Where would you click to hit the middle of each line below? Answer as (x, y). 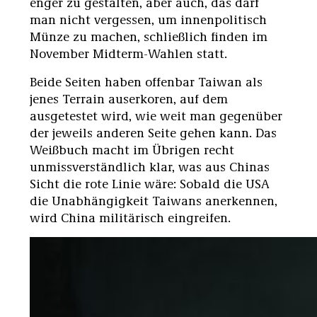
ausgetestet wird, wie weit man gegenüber (156, 115)
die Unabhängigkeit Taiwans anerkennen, (154, 200)
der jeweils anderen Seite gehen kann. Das (153, 132)
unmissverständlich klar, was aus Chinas (150, 166)
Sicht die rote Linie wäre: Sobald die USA (150, 183)
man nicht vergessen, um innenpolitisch (148, 19)
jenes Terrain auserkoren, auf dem (129, 98)
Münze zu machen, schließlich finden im (149, 36)
